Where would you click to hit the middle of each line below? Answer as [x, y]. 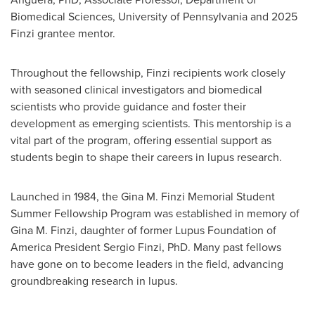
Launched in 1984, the [66, 197]
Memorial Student [230, 197]
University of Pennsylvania [183, 17]
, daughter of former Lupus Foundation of [175, 230]
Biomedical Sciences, [64, 17]
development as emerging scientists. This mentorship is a [151, 123]
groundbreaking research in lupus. [94, 281]
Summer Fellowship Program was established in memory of [155, 213]
